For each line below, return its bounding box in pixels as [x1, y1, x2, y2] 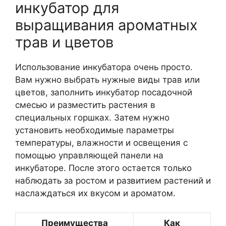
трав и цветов [15, 33, 114, 51]
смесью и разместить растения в [15, 99, 155, 110]
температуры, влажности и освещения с [15, 137, 188, 148]
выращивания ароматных [15, 16, 198, 34]
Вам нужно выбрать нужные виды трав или [15, 74, 200, 85]
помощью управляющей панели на [15, 150, 163, 160]
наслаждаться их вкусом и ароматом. [15, 188, 176, 198]
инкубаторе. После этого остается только [15, 162, 192, 173]
